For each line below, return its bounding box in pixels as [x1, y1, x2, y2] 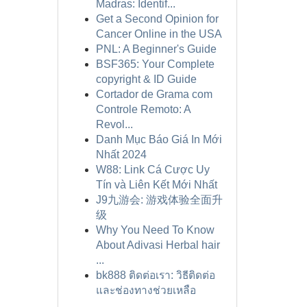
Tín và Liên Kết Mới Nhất [95, 179, 217, 191]
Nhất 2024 [95, 149, 147, 160]
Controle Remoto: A [95, 103, 191, 115]
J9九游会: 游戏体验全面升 [95, 194, 223, 206]
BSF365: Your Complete [95, 58, 214, 70]
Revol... [95, 119, 133, 130]
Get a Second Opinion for [95, 13, 219, 25]
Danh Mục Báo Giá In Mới [95, 134, 222, 145]
